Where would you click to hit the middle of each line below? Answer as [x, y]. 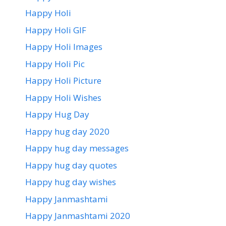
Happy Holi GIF [56, 30]
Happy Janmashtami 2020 [78, 216]
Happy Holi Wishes [63, 97]
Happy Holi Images [64, 47]
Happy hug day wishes [71, 182]
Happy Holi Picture [63, 81]
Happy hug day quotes [71, 165]
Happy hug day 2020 [67, 131]
